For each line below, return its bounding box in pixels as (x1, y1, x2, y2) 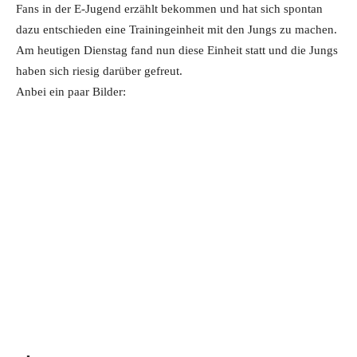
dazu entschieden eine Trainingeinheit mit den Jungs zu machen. (16, 23, 337, 36)
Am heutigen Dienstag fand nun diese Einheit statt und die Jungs (16, 44, 338, 57)
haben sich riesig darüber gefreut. (16, 65, 182, 77)
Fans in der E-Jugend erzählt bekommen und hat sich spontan (16, 2, 323, 15)
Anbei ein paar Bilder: (16, 85, 126, 98)
